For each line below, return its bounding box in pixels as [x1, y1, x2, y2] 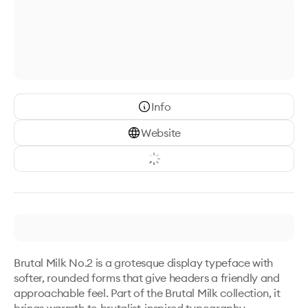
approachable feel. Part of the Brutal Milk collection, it [14, 286, 280, 300]
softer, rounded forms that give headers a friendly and [14, 271, 280, 285]
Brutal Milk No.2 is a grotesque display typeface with [14, 256, 274, 269]
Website [141, 126, 181, 140]
